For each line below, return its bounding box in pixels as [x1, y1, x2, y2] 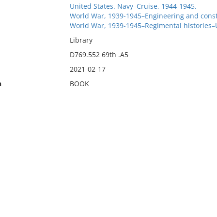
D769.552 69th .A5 [69, 50, 128, 59]
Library [69, 35, 93, 45]
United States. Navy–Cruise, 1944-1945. [69, 1, 197, 11]
